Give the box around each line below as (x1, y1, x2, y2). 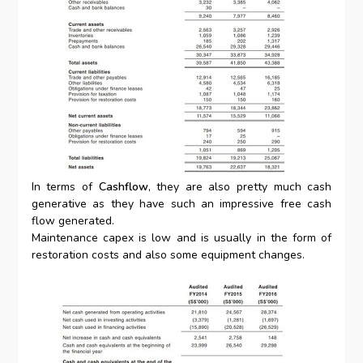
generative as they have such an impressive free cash (31, 196, 332, 212)
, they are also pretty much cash (147, 179, 332, 195)
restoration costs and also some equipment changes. (31, 247, 305, 263)
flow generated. (31, 213, 114, 229)
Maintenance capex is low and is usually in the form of (31, 230, 332, 246)
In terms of (31, 179, 99, 195)
